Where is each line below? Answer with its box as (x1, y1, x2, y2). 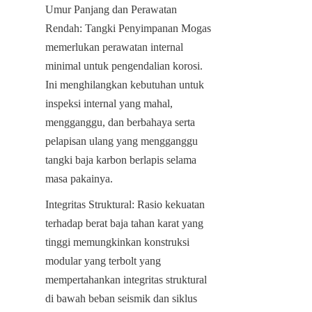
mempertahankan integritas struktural (45, 273, 207, 286)
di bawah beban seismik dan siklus (45, 292, 197, 304)
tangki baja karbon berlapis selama (45, 153, 196, 166)
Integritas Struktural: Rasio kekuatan (45, 198, 205, 210)
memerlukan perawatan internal (45, 40, 183, 53)
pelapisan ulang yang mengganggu (45, 134, 198, 147)
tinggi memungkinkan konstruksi (45, 235, 189, 248)
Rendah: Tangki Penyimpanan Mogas (45, 22, 211, 34)
